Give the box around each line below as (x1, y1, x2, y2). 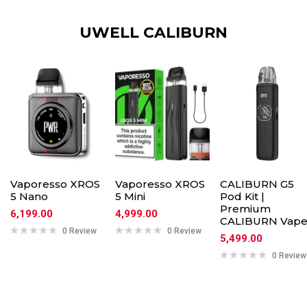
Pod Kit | (220, 190, 265, 204)
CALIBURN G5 (220, 177, 294, 191)
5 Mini (115, 190, 145, 204)
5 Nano (10, 190, 48, 204)
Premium (220, 202, 271, 216)
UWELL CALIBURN (79, 23, 228, 42)
